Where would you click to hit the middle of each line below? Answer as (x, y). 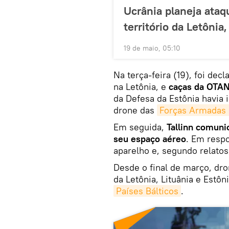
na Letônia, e (141, 86)
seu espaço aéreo (150, 139)
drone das (135, 110)
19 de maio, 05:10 (152, 48)
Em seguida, (140, 127)
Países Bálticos (147, 191)
